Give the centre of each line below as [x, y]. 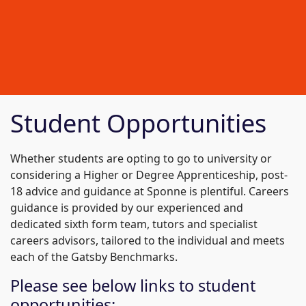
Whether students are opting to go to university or [141, 158]
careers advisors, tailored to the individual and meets [148, 240]
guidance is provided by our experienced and [127, 208]
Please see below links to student [133, 286]
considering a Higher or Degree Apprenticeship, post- [149, 175]
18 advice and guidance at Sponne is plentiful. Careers [150, 191]
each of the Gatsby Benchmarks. [94, 257]
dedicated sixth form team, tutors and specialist [134, 224]
